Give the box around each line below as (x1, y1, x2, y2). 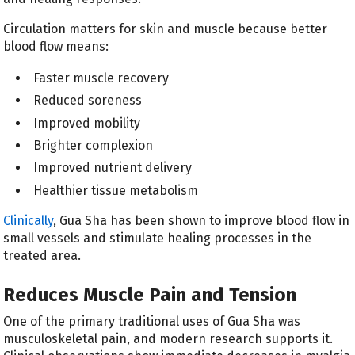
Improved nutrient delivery (33, 160, 193, 176)
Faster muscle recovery (33, 70, 170, 86)
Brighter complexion (33, 137, 154, 153)
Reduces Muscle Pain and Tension (3, 283, 297, 306)
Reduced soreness (33, 93, 143, 109)
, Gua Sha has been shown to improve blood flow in (53, 212, 350, 228)
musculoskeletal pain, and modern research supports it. (3, 331, 334, 347)
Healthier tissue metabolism (33, 182, 199, 198)
